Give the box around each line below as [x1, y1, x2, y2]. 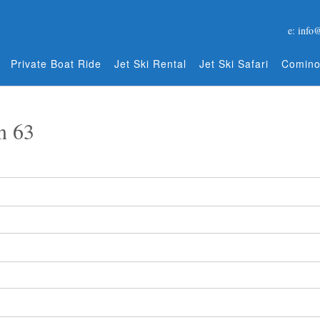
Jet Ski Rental [114, 56, 186, 71]
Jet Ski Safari [199, 56, 269, 71]
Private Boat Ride [10, 56, 101, 71]
